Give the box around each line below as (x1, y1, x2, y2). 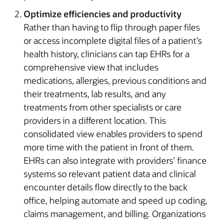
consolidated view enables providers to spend (24, 127, 203, 140)
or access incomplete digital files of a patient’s (24, 34, 202, 46)
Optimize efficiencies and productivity (24, 7, 182, 20)
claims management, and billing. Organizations (24, 207, 206, 220)
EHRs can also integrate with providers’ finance (24, 154, 207, 166)
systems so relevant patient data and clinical (24, 167, 196, 180)
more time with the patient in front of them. (24, 141, 194, 153)
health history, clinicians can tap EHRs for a (24, 47, 189, 60)
